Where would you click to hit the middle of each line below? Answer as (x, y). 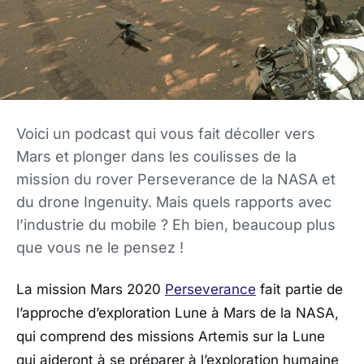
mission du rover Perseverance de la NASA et (176, 180)
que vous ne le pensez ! (100, 248)
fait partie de (299, 289)
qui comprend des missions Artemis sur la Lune (171, 336)
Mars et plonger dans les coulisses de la (156, 157)
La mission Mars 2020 (91, 289)
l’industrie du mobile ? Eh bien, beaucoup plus (176, 225)
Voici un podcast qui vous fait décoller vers (166, 134)
